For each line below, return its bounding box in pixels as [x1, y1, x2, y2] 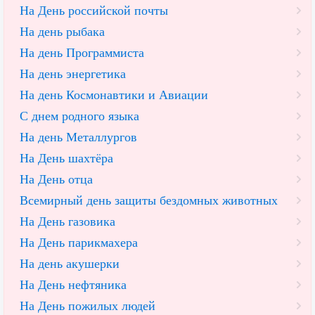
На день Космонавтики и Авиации [20, 88, 208, 103]
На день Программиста [20, 46, 144, 60]
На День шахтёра [20, 151, 113, 166]
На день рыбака [20, 25, 105, 39]
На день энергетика [20, 67, 126, 82]
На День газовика [20, 214, 115, 229]
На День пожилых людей [20, 299, 155, 314]
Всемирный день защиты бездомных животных [20, 193, 278, 208]
